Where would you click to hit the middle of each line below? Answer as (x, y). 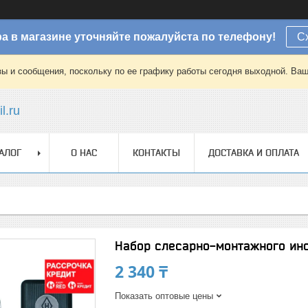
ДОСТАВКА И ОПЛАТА (254, 153)
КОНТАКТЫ (156, 153)
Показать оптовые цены (164, 296)
